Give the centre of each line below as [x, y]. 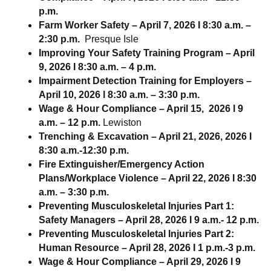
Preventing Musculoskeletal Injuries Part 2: [136, 233]
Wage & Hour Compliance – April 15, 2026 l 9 [141, 108]
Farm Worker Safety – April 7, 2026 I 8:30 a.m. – [145, 25]
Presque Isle [112, 39]
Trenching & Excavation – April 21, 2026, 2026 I [145, 136]
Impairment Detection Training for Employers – [145, 80]
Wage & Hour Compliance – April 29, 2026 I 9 [140, 261]
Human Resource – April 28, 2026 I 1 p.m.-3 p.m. [147, 247]
